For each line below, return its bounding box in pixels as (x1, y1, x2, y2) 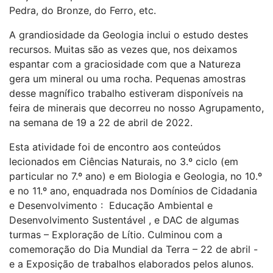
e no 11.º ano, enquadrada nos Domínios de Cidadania (9, 184, 257, 197)
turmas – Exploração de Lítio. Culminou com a (9, 228, 222, 241)
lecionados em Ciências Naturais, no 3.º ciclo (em (9, 155, 238, 168)
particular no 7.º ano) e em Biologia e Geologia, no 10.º (9, 169, 262, 182)
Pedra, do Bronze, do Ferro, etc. (9, 4, 156, 16)
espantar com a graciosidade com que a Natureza (9, 57, 241, 70)
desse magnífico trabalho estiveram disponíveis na (9, 87, 243, 99)
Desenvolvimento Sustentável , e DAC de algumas (9, 213, 239, 226)
